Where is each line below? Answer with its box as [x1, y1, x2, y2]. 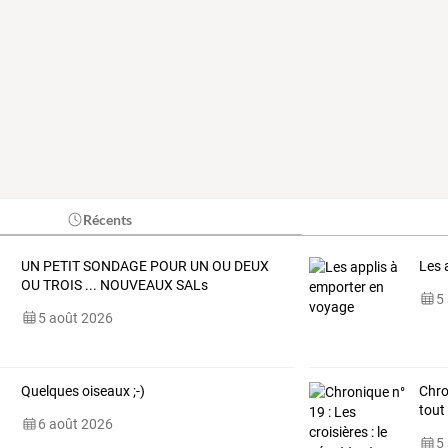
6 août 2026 [37, 415, 113, 432]
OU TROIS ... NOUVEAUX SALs [20, 276, 208, 293]
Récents [83, 210, 133, 228]
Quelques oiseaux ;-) [20, 382, 145, 399]
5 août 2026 [37, 309, 113, 326]
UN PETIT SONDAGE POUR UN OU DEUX [20, 257, 269, 274]
